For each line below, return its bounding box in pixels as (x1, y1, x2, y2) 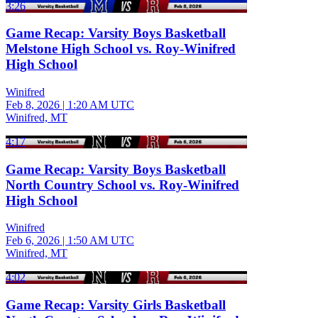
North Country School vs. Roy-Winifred (6, 177, 239, 192)
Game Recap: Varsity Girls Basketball (6, 297, 226, 313)
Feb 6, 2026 (6, 234, 60, 247)
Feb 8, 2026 (6, 98, 60, 111)
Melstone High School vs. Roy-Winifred (6, 41, 236, 57)
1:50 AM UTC (67, 234, 134, 247)
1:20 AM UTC (67, 98, 134, 111)
